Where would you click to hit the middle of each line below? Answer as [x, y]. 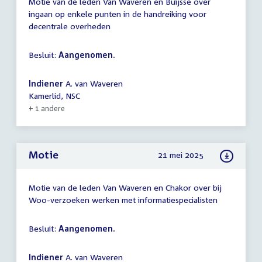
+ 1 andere [47, 108]
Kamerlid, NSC [54, 95]
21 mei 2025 [181, 155]
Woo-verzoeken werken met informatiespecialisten [123, 199]
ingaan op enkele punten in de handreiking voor [118, 13]
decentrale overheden [70, 26]
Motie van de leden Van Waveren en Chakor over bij [125, 187]
